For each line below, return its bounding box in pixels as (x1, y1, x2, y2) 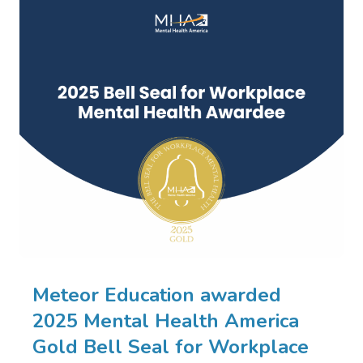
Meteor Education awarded (32, 282, 281, 309)
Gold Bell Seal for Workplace (32, 334, 309, 361)
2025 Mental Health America (32, 308, 299, 335)
